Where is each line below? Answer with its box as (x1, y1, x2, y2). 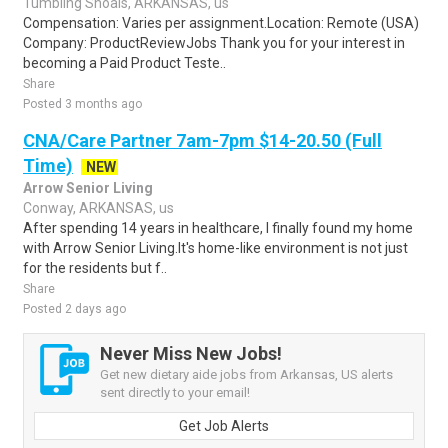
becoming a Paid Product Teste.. (23, 55, 226, 71)
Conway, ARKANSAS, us (23, 200, 174, 216)
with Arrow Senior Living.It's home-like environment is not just (23, 240, 408, 256)
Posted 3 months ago (23, 97, 142, 111)
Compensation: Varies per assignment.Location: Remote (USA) (23, 15, 419, 31)
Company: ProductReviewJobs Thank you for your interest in (23, 35, 405, 51)
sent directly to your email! (100, 385, 250, 400)
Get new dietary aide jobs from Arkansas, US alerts (100, 367, 393, 382)
